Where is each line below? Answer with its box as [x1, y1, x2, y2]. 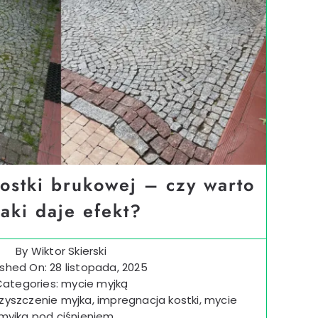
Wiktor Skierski [31, 243, 106, 258]
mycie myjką [61, 275, 128, 291]
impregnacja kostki [97, 292, 199, 307]
